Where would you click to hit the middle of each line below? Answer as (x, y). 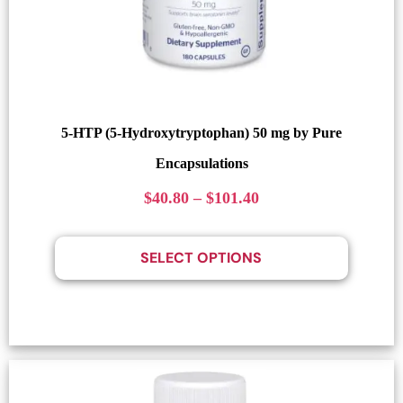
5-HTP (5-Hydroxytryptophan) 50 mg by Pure (201, 132)
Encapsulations (201, 163)
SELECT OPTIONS (201, 257)
